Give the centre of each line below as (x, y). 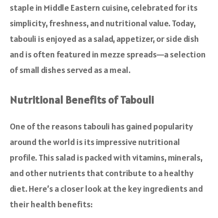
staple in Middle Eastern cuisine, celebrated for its (104, 7)
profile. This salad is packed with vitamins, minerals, (106, 157)
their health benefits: (51, 204)
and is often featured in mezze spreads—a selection (108, 54)
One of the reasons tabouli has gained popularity (101, 126)
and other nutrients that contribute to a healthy (102, 173)
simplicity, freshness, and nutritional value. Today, (103, 23)
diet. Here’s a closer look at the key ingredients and (106, 188)
